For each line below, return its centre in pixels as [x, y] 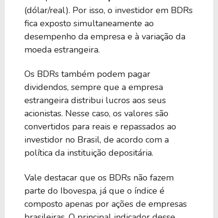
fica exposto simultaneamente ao [89, 23]
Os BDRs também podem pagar [87, 74]
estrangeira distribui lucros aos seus [95, 100]
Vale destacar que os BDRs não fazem [99, 177]
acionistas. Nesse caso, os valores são [96, 114]
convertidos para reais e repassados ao [100, 127]
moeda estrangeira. [62, 49]
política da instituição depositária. [89, 153]
